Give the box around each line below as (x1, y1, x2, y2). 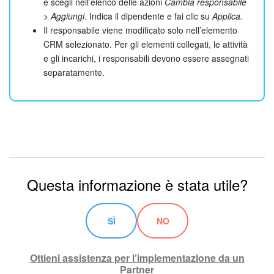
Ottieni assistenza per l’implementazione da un (29, 250, 245, 265)
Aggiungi (51, 9, 84, 22)
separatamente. (43, 65, 105, 78)
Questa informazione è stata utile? (26, 173, 248, 195)
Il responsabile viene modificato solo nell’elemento (43, 23, 237, 36)
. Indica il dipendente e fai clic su (84, 9, 212, 22)
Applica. (212, 9, 243, 22)
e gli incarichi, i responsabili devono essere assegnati (43, 51, 249, 64)
